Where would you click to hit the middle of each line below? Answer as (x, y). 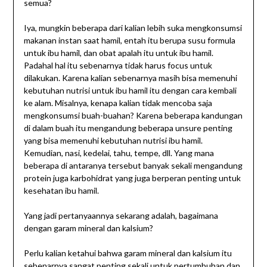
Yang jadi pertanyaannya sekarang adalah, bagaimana (121, 216)
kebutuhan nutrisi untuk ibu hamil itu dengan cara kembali (130, 91)
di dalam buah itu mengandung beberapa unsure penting (128, 128)
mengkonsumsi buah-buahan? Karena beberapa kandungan (133, 116)
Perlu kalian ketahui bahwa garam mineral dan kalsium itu (128, 253)
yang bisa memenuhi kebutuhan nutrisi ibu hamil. (113, 141)
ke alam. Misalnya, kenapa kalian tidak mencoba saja (118, 103)
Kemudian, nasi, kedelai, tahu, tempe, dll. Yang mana (119, 153)
